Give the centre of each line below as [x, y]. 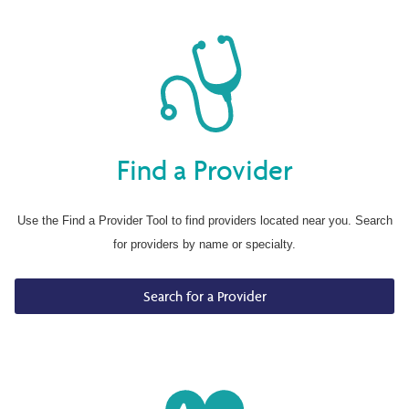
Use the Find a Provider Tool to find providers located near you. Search [204, 221]
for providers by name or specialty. [204, 245]
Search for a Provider [204, 296]
